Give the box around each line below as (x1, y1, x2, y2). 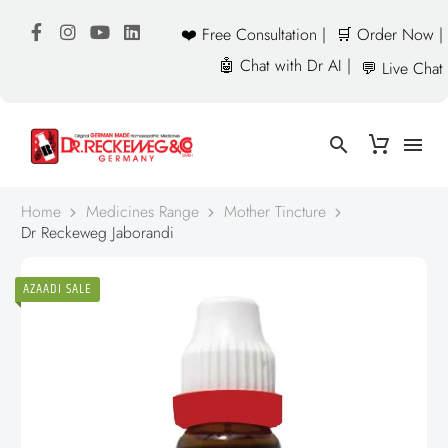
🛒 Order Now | (336, 22, 443, 46)
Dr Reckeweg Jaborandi (21, 221, 174, 245)
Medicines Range (86, 200, 199, 224)
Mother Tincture (224, 200, 326, 224)
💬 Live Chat (361, 56, 443, 80)
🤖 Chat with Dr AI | (219, 54, 351, 77)
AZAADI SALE (23, 278, 92, 301)
